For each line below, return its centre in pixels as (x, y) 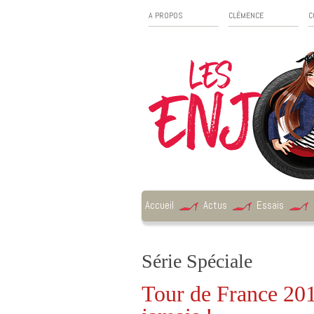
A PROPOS (166, 15)
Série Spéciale (197, 261)
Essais (270, 205)
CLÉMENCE (246, 15)
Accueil (159, 205)
